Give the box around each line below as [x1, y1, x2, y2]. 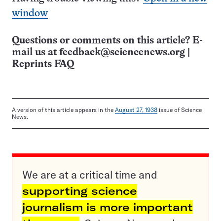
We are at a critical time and [22, 168, 157, 182]
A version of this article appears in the [12, 106, 115, 114]
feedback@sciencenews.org [59, 48, 185, 58]
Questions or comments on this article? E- [12, 36, 203, 46]
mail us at [12, 48, 59, 58]
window [12, 9, 48, 19]
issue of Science [157, 106, 202, 114]
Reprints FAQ [12, 60, 74, 70]
